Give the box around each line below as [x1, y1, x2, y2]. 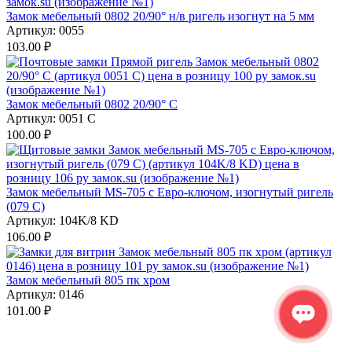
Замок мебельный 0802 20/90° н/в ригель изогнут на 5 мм [6, 9, 314, 23]
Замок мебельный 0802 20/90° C [6, 97, 178, 111]
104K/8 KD [59, 213, 119, 227]
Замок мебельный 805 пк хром [6, 273, 170, 287]
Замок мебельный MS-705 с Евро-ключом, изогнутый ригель [6, 185, 333, 199]
